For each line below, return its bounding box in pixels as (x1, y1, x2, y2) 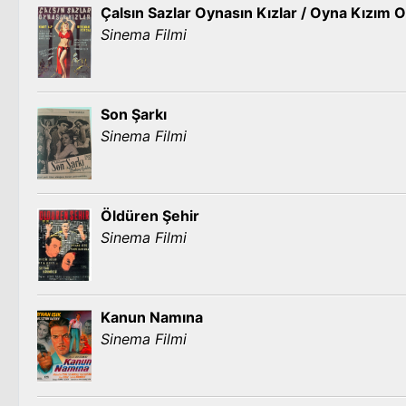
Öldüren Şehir (101, 207, 199, 225)
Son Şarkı (101, 105, 167, 123)
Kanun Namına (101, 308, 203, 326)
